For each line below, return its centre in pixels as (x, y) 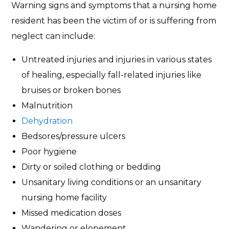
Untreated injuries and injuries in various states (117, 60)
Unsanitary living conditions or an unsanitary (112, 182)
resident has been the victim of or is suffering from (114, 21)
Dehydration (47, 121)
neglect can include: (53, 36)
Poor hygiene (49, 152)
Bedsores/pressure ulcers (74, 136)
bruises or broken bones (71, 90)
